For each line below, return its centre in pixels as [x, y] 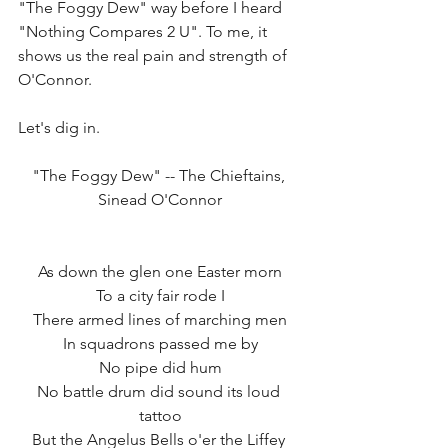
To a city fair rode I [160, 295]
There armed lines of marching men [160, 319]
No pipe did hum [160, 367]
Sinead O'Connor [160, 199]
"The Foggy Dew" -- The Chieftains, [160, 175]
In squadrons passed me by [160, 343]
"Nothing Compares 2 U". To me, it [144, 31]
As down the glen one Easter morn [160, 271]
